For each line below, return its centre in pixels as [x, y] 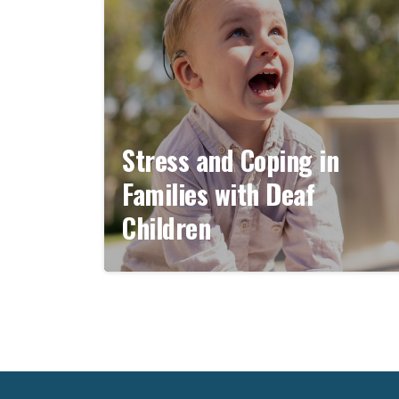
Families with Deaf [219, 194]
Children [167, 228]
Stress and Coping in [231, 160]
